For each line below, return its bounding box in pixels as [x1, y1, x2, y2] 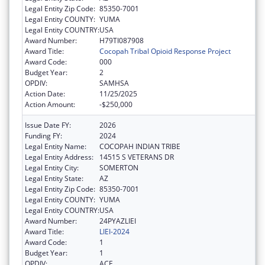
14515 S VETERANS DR [99, 151, 174, 162]
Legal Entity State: [25, 173, 83, 183]
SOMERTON [99, 162, 138, 173]
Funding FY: [25, 130, 62, 141]
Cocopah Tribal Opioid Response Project [99, 46, 231, 56]
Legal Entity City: [25, 162, 79, 173]
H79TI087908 [99, 35, 144, 46]
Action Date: [25, 88, 65, 99]
